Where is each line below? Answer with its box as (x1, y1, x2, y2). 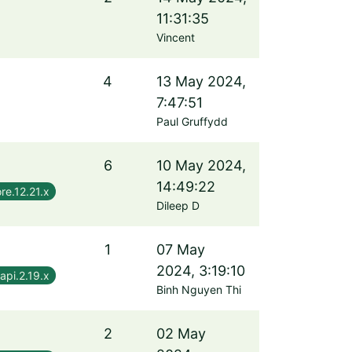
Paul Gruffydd (156, 115, 228, 128)
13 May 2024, (156, 73, 246, 90)
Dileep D (156, 199, 200, 212)
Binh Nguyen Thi (156, 283, 241, 296)
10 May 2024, (156, 157, 246, 174)
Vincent (156, 31, 195, 44)
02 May (156, 325, 206, 342)
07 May (156, 241, 205, 258)
